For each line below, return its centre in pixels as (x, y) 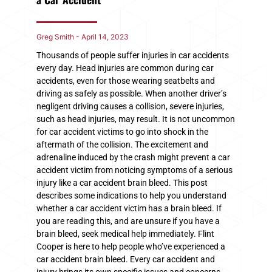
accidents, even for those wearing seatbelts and (126, 80)
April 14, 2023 (104, 36)
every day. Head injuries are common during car (125, 68)
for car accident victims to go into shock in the (122, 131)
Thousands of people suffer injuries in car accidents (133, 55)
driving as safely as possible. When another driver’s (131, 93)
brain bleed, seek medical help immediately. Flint (125, 233)
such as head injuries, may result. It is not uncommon (136, 119)
